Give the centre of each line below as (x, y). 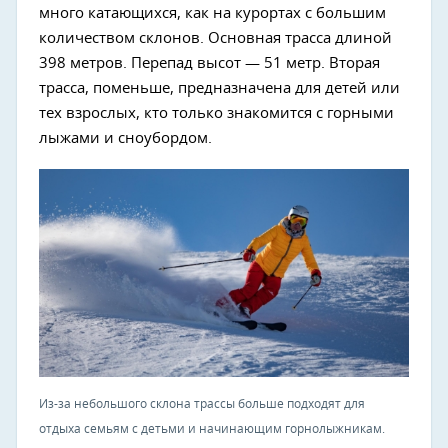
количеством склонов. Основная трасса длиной (215, 38)
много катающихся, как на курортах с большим (212, 13)
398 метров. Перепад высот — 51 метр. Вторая (209, 63)
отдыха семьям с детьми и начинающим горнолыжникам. (212, 428)
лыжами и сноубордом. (125, 138)
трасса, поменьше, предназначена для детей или (219, 88)
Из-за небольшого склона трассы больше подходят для (202, 403)
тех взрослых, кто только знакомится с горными (216, 113)
